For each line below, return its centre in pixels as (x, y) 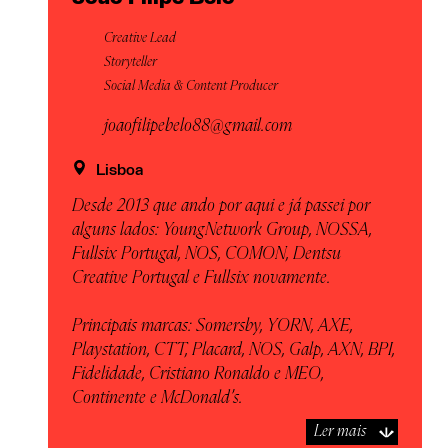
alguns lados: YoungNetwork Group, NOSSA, (222, 230)
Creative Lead (140, 38)
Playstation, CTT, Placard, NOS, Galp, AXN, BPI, (233, 350)
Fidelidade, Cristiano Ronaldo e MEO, (198, 374)
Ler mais (340, 431)
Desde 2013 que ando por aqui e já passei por (221, 206)
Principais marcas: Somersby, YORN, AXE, (212, 326)
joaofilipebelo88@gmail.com (198, 126)
